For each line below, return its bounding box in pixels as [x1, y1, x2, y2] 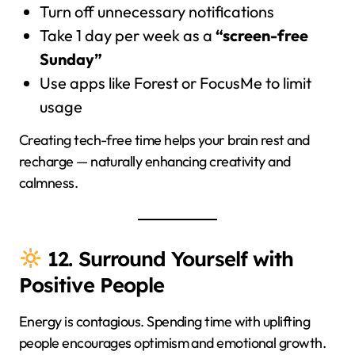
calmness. [19, 173, 78, 192]
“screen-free [215, 25, 308, 46]
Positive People [19, 271, 165, 297]
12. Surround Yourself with [42, 245, 294, 271]
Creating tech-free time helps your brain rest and [19, 130, 310, 149]
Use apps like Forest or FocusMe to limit [39, 73, 311, 94]
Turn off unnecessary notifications [39, 2, 274, 22]
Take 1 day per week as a [39, 25, 216, 46]
